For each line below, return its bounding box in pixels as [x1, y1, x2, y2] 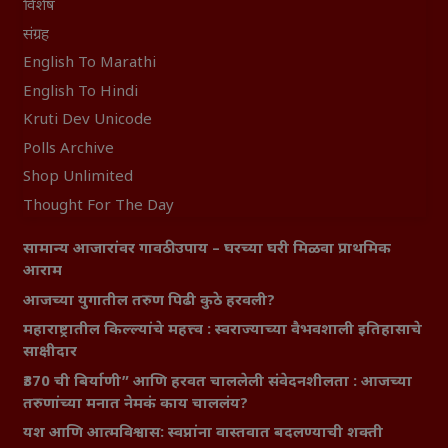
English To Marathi [22, 54, 156, 74]
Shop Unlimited [22, 168, 133, 188]
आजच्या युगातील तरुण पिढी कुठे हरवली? [22, 291, 275, 311]
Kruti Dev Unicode [22, 111, 152, 131]
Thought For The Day [22, 196, 174, 216]
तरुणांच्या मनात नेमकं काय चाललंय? [22, 394, 248, 414]
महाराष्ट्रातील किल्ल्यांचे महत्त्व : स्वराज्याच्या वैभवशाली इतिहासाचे [22, 321, 422, 341]
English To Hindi [22, 82, 138, 102]
